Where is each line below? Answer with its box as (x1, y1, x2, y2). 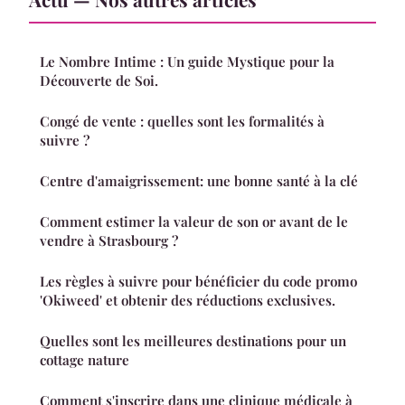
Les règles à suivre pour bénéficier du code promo (40, 272, 357, 291)
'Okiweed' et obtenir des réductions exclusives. (40, 291, 335, 310)
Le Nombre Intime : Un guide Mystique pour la (40, 52, 334, 71)
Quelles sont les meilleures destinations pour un (40, 332, 346, 351)
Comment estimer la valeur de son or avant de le (40, 212, 348, 231)
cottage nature (40, 351, 129, 370)
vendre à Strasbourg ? (40, 231, 178, 250)
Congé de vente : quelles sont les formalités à (40, 112, 325, 131)
